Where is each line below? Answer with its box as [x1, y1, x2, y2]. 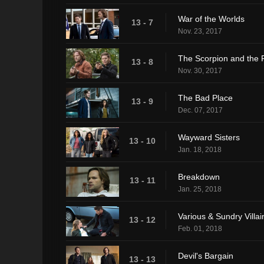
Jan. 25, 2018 [178, 184, 222, 193]
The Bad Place [178, 93, 233, 103]
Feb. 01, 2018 [178, 224, 222, 233]
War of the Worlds [178, 14, 245, 24]
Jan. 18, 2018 [178, 145, 222, 154]
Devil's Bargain [178, 250, 233, 260]
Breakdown [178, 171, 220, 181]
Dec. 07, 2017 [178, 105, 223, 114]
